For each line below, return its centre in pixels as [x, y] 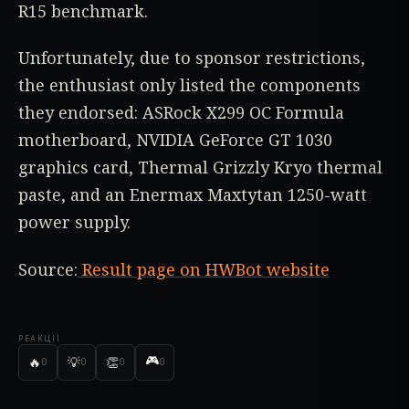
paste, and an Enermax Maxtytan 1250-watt [193, 195]
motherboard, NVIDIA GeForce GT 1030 [175, 140]
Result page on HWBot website [204, 270]
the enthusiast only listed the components [189, 85]
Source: [48, 270]
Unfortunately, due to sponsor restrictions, [192, 58]
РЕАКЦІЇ [40, 338]
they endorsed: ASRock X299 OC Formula [181, 113]
